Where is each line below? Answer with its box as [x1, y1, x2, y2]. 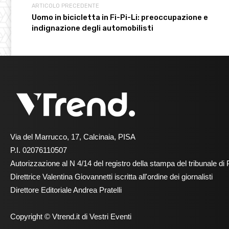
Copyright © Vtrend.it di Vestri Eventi [10, 212, 131, 221]
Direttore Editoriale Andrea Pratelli [10, 186, 122, 195]
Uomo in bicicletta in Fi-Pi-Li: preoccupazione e [32, 13, 208, 22]
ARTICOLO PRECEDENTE [32, 3, 99, 10]
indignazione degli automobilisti [32, 24, 153, 33]
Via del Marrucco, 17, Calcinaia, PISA [10, 132, 135, 142]
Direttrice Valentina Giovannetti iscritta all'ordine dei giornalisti [10, 172, 213, 181]
